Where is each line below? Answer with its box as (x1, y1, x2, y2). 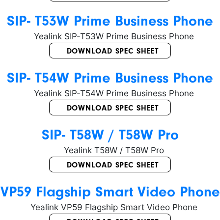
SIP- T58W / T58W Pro (41, 126, 179, 143)
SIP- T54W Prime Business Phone (7, 69, 213, 86)
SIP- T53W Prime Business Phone (7, 12, 213, 29)
